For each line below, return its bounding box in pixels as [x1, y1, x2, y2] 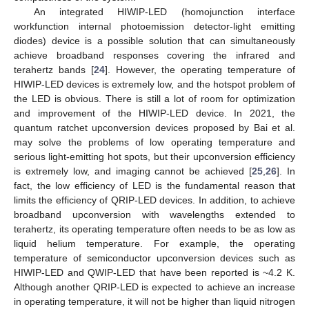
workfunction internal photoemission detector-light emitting [14, 20, 295, 32]
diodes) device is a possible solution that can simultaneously [14, 34, 295, 46]
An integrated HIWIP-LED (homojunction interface [33, 6, 295, 17]
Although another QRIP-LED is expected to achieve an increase [14, 281, 295, 292]
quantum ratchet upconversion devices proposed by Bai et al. [14, 121, 295, 133]
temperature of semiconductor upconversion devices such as [14, 252, 295, 263]
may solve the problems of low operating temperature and [14, 136, 295, 148]
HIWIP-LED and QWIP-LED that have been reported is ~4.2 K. [14, 266, 295, 278]
